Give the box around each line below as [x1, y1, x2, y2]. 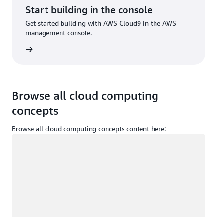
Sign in [1, 44, 25, 54]
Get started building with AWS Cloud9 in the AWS [25, 18, 176, 27]
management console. [25, 28, 92, 37]
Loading [12, 134, 36, 143]
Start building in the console [25, 3, 153, 15]
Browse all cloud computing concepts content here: [12, 124, 166, 133]
